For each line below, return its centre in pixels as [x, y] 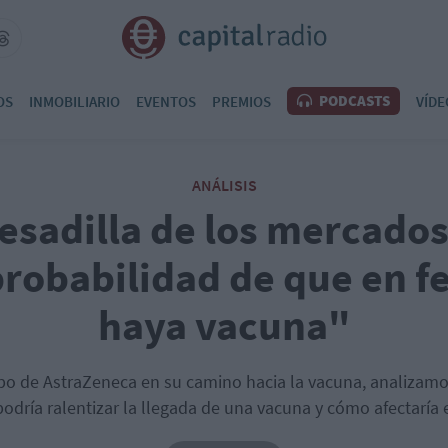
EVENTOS [166, 101]
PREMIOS [241, 101]
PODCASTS [353, 100]
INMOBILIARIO [74, 101]
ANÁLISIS [224, 185]
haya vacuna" [224, 325]
